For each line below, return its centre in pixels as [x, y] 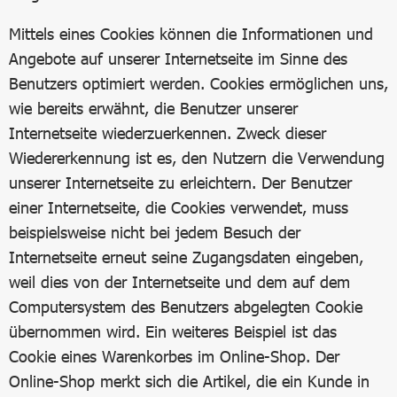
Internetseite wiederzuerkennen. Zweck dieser [167, 133]
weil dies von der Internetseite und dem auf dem [179, 282]
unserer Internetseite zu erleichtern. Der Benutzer [180, 183]
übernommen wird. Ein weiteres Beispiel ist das [173, 331]
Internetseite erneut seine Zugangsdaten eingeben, [186, 257]
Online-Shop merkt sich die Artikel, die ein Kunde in [189, 381]
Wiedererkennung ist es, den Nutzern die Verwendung [197, 158]
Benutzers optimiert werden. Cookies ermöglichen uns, [198, 83]
